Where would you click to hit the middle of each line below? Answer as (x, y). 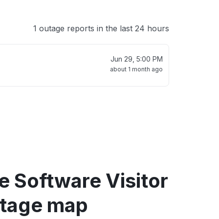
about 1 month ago (136, 69)
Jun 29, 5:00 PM (137, 59)
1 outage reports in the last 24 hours (101, 28)
